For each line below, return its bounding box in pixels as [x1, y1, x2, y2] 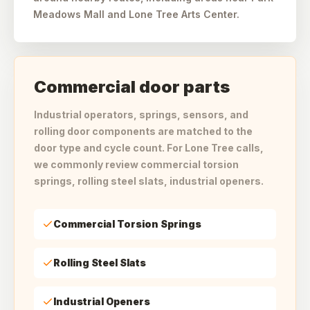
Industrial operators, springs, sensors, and [34, 109, 248, 120]
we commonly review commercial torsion [34, 158, 239, 170]
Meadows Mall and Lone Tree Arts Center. [33, 8, 239, 20]
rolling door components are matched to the [34, 125, 253, 137]
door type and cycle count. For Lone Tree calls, [34, 142, 264, 154]
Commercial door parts [34, 77, 230, 97]
